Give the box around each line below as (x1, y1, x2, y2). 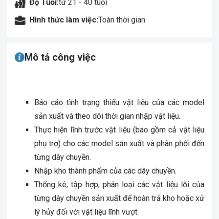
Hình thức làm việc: (29, 15, 98, 24)
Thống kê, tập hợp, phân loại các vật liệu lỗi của (34, 180, 204, 189)
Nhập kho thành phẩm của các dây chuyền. (34, 166, 176, 175)
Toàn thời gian (98, 15, 145, 24)
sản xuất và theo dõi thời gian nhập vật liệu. (34, 111, 180, 121)
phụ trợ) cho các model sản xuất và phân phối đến (34, 139, 204, 148)
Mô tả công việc (24, 51, 96, 63)
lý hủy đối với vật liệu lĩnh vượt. (34, 207, 139, 217)
